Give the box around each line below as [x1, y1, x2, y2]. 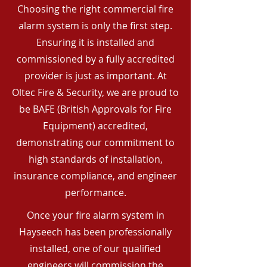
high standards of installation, [28, 153, 163, 166]
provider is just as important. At [24, 69, 167, 82]
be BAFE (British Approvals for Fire [19, 103, 172, 116]
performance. [64, 186, 126, 199]
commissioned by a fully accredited [16, 52, 175, 66]
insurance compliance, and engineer [14, 169, 177, 182]
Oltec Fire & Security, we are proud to [12, 86, 179, 99]
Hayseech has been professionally [19, 225, 172, 238]
